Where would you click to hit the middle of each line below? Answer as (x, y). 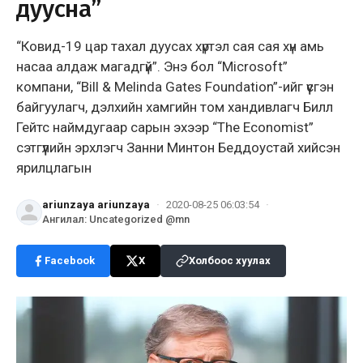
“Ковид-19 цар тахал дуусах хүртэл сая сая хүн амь (170, 46)
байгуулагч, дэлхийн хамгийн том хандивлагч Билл (175, 107)
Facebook (70, 260)
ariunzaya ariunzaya (96, 204)
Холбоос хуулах (230, 260)
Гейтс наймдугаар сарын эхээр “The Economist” (165, 127)
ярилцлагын (54, 167)
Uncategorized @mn (139, 219)
